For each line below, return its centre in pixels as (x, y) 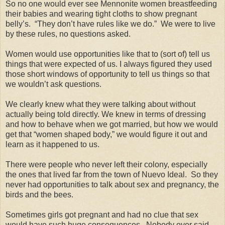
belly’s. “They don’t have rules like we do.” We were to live (110, 24)
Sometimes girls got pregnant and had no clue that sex (102, 215)
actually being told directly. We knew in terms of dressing (106, 115)
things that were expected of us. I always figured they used (109, 64)
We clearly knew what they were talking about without (100, 104)
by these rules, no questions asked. (68, 34)
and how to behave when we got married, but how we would (112, 125)
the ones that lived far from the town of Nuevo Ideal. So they (112, 175)
